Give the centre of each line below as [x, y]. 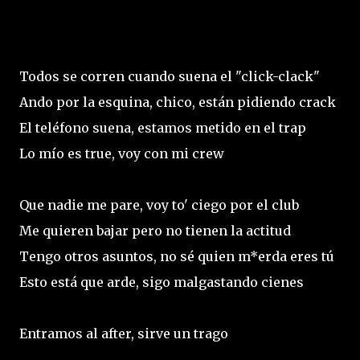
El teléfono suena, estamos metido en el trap [163, 128]
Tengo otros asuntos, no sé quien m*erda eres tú [177, 256]
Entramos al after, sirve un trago [124, 333]
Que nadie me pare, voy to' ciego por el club [159, 205]
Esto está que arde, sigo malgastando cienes [162, 282]
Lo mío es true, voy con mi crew [122, 153]
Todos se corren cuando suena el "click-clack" [170, 76]
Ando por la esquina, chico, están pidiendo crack [178, 102]
